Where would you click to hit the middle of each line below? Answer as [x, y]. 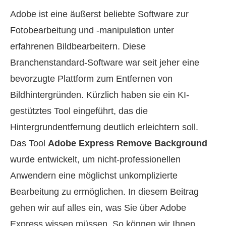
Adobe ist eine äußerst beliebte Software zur [99, 14]
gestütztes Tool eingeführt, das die [79, 111]
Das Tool [29, 143]
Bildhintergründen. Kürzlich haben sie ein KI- [100, 95]
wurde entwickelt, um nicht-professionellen [95, 159]
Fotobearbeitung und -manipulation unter [92, 30]
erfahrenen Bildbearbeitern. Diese [78, 46]
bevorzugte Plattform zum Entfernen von [91, 79]
